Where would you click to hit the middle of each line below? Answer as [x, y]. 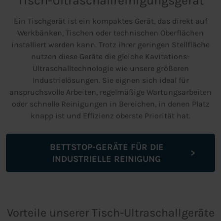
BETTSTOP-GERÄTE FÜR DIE [107, 147]
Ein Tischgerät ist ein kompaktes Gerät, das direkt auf [110, 21]
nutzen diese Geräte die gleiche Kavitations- [110, 57]
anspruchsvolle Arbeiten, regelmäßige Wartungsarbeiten [110, 92]
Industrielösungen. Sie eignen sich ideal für [110, 80]
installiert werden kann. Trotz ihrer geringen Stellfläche [110, 45]
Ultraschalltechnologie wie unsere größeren [110, 69]
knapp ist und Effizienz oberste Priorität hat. [110, 116]
